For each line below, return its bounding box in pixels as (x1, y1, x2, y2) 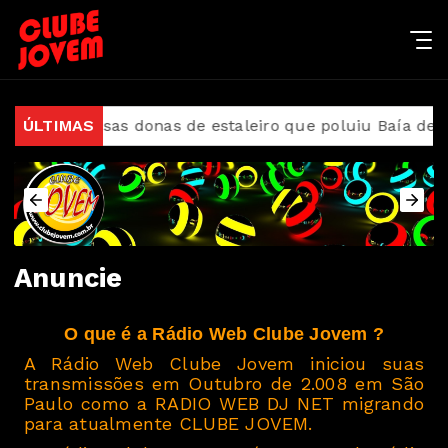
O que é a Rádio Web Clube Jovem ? (64, 324, 384, 344)
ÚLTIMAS (23, 116, 95, 135)
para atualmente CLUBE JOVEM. (24, 413, 313, 434)
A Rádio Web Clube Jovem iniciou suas (24, 353, 424, 374)
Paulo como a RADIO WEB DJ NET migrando (24, 393, 424, 414)
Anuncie (14, 262, 123, 294)
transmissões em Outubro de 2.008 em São (24, 373, 424, 394)
